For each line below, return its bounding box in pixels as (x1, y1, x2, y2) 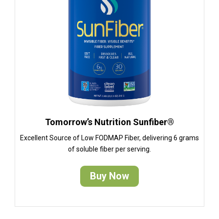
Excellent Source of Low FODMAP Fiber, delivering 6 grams (20, 133, 199, 142)
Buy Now (90, 170, 129, 182)
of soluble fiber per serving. (68, 145, 151, 153)
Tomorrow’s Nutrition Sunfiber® (45, 116, 174, 127)
